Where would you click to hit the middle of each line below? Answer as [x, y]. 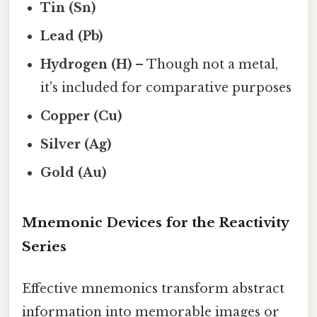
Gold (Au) [74, 173]
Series [44, 247]
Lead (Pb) [72, 36]
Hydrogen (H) [86, 65]
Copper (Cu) [81, 116]
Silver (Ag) [76, 145]
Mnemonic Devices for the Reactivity [155, 223]
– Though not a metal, [205, 65]
